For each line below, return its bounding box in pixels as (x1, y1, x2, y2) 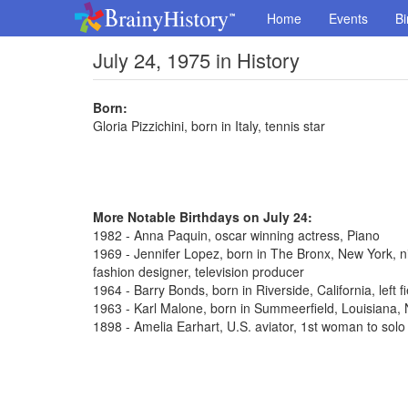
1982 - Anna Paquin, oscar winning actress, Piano (93, 226, 380, 244)
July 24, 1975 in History (93, 46, 300, 74)
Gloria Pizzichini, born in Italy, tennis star (93, 117, 325, 135)
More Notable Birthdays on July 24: (93, 208, 312, 226)
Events (329, 9, 368, 27)
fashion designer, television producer (93, 262, 304, 280)
